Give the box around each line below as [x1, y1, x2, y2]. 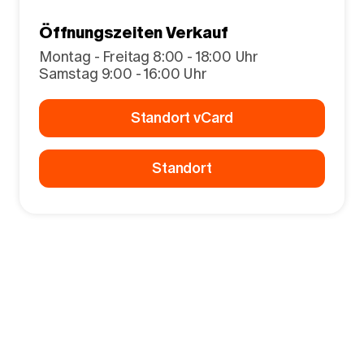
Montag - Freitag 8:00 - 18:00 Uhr [39, 48, 259, 66]
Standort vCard [130, 109, 234, 127]
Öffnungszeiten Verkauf [39, 23, 228, 42]
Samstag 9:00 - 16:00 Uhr [39, 65, 207, 83]
